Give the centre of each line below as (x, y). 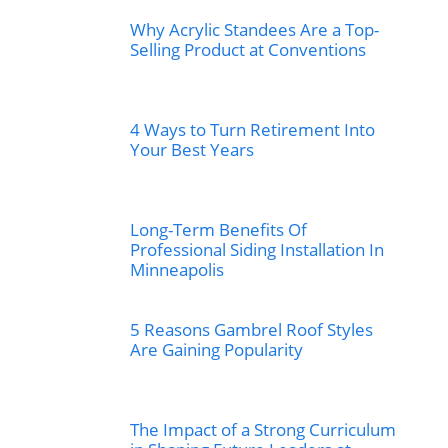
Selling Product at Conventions (248, 49)
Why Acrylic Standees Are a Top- (254, 29)
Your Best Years (192, 149)
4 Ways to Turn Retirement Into (252, 129)
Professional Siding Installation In (257, 249)
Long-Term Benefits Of (218, 229)
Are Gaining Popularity (216, 349)
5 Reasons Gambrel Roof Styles (251, 329)
